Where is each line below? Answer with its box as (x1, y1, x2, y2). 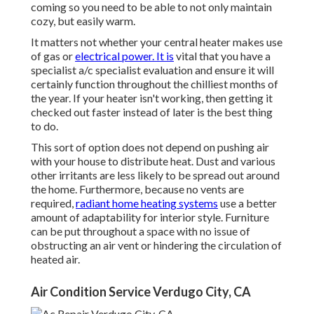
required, (31, 196, 76, 210)
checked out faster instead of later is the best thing (31, 105, 273, 119)
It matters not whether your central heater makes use (31, 35, 282, 49)
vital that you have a (174, 49, 271, 63)
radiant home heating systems (76, 196, 218, 210)
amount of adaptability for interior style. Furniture (31, 210, 269, 224)
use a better (218, 196, 277, 210)
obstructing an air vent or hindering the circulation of (31, 238, 282, 252)
